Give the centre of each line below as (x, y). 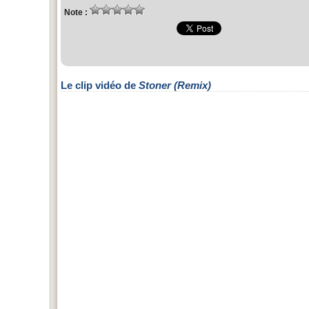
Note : (77, 12)
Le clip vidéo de (100, 85)
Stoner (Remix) (175, 85)
